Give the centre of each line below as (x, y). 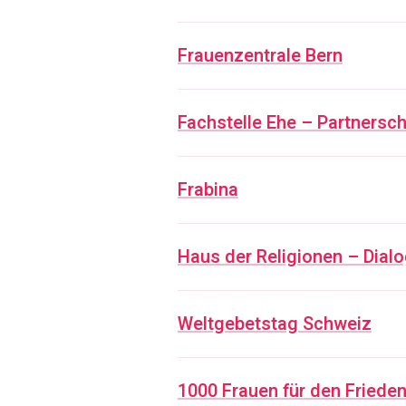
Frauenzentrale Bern (260, 56)
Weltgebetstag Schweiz (275, 324)
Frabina (208, 190)
